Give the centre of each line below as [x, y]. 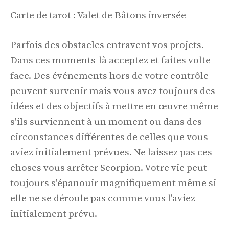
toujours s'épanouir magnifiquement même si [113, 184]
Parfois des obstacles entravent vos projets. [107, 45]
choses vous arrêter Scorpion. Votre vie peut [109, 168]
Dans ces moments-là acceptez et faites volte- [112, 61]
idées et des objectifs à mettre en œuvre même [114, 107]
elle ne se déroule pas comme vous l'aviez [103, 199]
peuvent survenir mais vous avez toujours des [113, 91]
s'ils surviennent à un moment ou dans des [106, 122]
